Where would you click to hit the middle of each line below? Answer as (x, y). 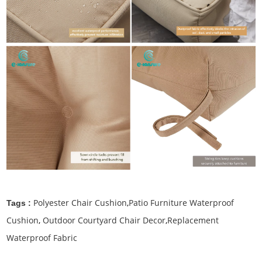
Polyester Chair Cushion (80, 203)
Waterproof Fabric (42, 238)
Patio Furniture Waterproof (182, 203)
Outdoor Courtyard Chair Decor (103, 220)
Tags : (20, 203)
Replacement (193, 220)
